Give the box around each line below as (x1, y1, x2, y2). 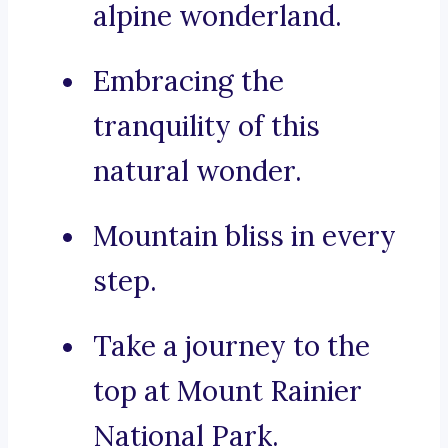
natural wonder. (93, 153, 302, 190)
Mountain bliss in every (93, 218, 396, 255)
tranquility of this (93, 108, 320, 145)
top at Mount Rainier (93, 373, 362, 410)
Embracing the (93, 63, 284, 100)
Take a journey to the (93, 328, 370, 365)
